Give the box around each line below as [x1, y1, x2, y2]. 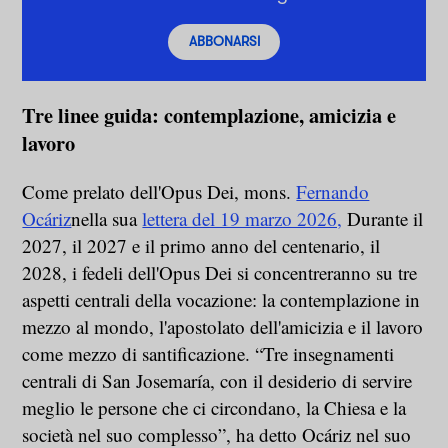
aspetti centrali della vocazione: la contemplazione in [22, 286, 421, 312]
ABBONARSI [188, 34, 260, 50]
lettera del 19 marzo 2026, [142, 205, 343, 231]
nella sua [71, 205, 143, 231]
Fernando [296, 178, 370, 204]
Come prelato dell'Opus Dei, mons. [22, 178, 297, 204]
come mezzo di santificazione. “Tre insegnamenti [22, 340, 395, 366]
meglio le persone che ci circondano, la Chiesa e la [22, 394, 407, 420]
